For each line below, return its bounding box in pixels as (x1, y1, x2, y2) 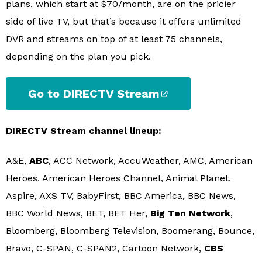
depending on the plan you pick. (6, 50, 151, 62)
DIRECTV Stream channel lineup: (6, 125, 161, 137)
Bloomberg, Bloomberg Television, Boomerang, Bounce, (6, 225, 254, 237)
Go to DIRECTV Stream (27, 86, 160, 101)
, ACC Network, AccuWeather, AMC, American (49, 155, 253, 167)
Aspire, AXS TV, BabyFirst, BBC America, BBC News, (6, 190, 236, 202)
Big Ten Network (150, 208, 230, 219)
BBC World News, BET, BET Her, (6, 208, 150, 219)
